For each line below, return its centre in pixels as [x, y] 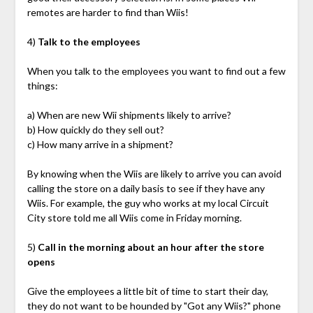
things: [42, 85]
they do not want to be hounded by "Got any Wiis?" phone [154, 305]
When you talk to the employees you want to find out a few [156, 71]
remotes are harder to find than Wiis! [108, 12]
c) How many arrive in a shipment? [100, 144]
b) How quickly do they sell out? [95, 129]
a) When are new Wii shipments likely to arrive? [129, 115]
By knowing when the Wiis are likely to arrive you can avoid [154, 173]
